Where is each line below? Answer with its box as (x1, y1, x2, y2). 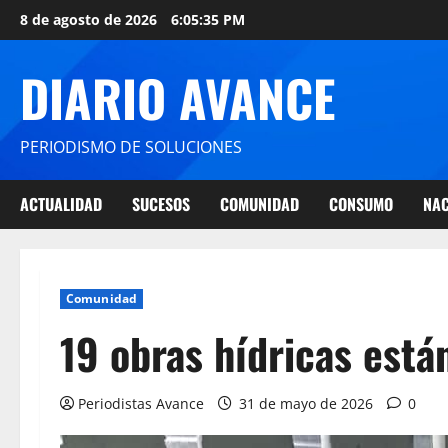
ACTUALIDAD (20, 192, 102, 216)
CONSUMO (329, 192, 393, 216)
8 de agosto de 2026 (20, 10, 161, 29)
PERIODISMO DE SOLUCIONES (20, 136, 242, 158)
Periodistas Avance (78, 394, 204, 413)
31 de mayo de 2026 (235, 394, 377, 413)
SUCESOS (132, 192, 190, 216)
